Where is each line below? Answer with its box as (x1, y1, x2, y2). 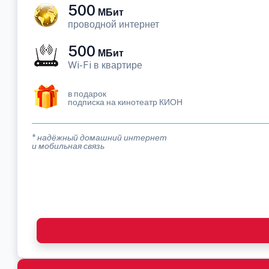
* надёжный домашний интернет (32, 133, 167, 142)
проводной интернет (68, 19, 159, 30)
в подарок (68, 89, 106, 98)
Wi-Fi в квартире (68, 59, 142, 71)
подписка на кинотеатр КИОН (68, 97, 183, 107)
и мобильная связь (32, 141, 104, 151)
